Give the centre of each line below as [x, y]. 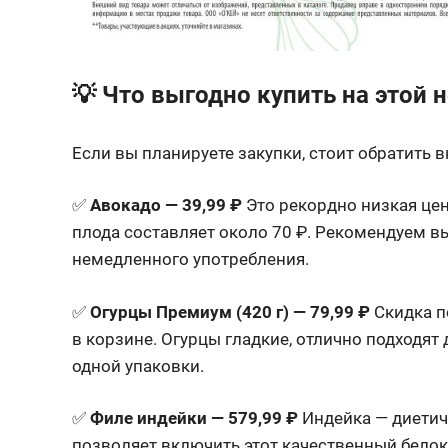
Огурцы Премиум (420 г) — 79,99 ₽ [230, 311]
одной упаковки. [138, 365]
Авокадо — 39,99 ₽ [166, 205]
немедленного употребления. [190, 259]
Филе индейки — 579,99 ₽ [194, 418]
